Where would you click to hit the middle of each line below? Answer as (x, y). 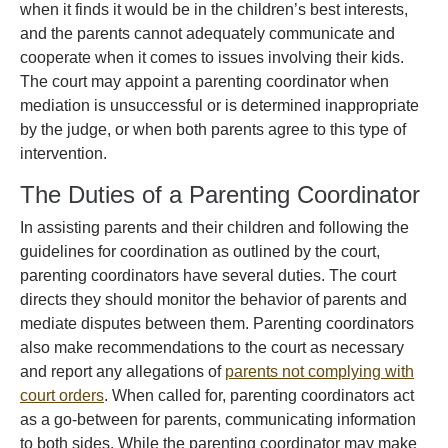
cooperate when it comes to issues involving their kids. (212, 57)
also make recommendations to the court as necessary (212, 347)
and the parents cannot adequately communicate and (207, 33)
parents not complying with (319, 371)
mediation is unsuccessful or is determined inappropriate (219, 105)
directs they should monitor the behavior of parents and (213, 299)
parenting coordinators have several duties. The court (208, 275)
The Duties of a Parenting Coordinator (220, 194)
